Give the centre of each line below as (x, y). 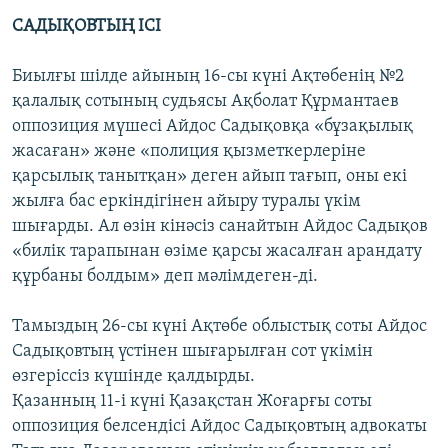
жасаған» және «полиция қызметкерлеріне (189, 152)
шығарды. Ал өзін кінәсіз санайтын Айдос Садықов (220, 227)
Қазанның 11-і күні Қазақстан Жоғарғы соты (192, 402)
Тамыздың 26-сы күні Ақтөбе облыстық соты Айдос (219, 327)
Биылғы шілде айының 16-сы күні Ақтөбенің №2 (208, 77)
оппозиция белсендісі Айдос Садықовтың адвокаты (219, 427)
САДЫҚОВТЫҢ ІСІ (86, 27)
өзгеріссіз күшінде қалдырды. (133, 377)
